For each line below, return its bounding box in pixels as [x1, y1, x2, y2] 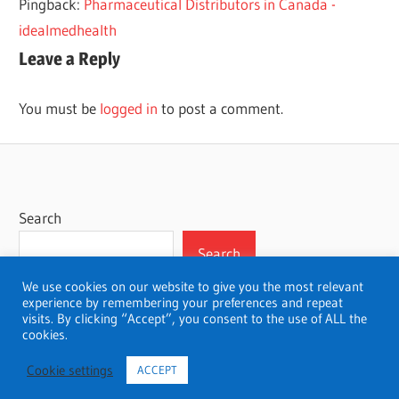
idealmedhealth [19, 20, 118, 40]
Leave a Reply [19, 48, 121, 70]
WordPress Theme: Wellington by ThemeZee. [61, 343, 338, 362]
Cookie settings [27, 362, 113, 379]
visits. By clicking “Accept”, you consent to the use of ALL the [22, 311, 367, 327]
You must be [19, 98, 101, 118]
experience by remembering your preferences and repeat [22, 295, 343, 311]
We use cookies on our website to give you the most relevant [22, 279, 363, 295]
